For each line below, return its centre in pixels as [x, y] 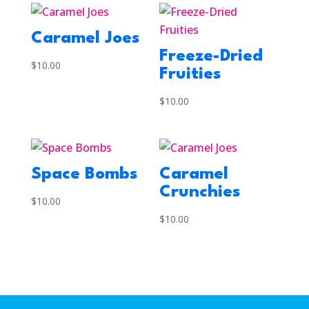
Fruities [190, 74]
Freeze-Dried [211, 57]
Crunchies [200, 193]
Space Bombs [84, 175]
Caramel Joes [85, 39]
